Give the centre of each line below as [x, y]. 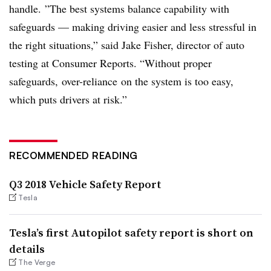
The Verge [37, 262]
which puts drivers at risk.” [68, 99]
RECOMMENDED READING [73, 155]
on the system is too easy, [175, 81]
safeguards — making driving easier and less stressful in [133, 26]
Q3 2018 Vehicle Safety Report [85, 184]
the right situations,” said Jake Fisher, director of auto [127, 44]
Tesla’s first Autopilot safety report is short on [131, 232]
